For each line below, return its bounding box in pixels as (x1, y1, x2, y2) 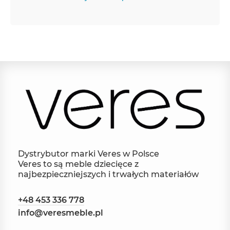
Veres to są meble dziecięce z (18, 159, 139, 169)
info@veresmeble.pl (18, 208, 103, 218)
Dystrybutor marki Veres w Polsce (18, 149, 159, 159)
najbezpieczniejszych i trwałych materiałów (18, 169, 199, 180)
